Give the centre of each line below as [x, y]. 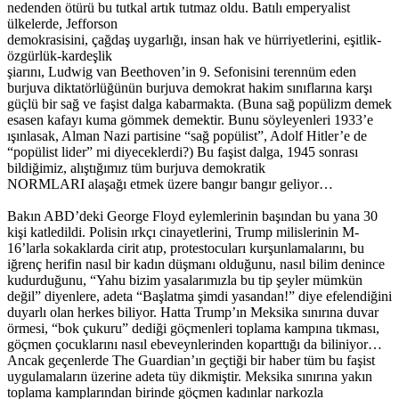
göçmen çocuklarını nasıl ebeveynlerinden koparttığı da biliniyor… [195, 344]
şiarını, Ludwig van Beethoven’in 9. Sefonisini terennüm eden [182, 71]
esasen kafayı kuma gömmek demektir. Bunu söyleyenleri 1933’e [190, 119]
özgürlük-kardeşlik [60, 55]
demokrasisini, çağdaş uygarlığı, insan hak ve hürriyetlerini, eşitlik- [194, 39]
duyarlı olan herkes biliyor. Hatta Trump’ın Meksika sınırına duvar [193, 312]
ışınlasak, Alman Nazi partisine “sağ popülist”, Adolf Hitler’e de [187, 135]
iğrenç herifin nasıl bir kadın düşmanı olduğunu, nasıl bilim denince [196, 264]
